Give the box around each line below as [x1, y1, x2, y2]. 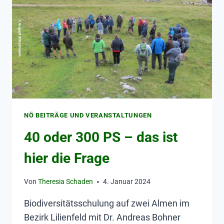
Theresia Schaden [38, 177, 93, 186]
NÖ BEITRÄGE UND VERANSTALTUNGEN [24, 111, 152, 119]
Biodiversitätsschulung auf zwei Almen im [24, 198, 189, 209]
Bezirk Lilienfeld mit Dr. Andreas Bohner [24, 212, 180, 223]
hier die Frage [24, 149, 109, 166]
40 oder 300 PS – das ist [24, 128, 177, 145]
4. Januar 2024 [103, 177, 151, 186]
